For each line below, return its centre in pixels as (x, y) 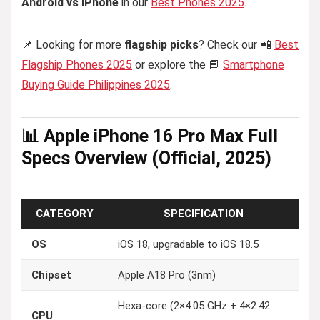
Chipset (51, 275)
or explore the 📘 (177, 65)
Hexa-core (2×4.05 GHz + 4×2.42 (194, 306)
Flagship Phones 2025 (77, 65)
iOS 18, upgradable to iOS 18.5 (188, 244)
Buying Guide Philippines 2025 (96, 85)
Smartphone (254, 65)
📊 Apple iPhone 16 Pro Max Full (150, 136)
